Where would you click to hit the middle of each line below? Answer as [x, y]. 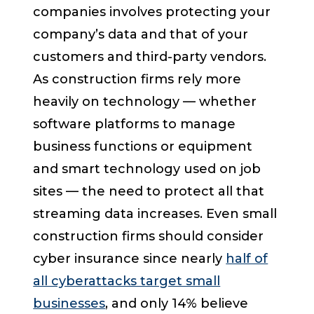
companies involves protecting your [152, 12]
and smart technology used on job [147, 169]
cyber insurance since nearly [130, 259]
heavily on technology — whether [145, 102]
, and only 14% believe [177, 304]
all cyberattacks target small [127, 281]
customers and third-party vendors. [150, 57]
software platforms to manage [135, 124]
